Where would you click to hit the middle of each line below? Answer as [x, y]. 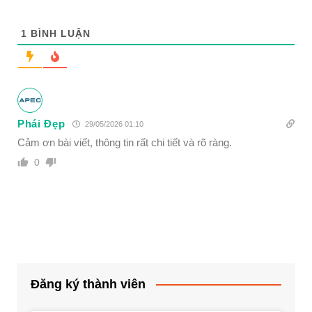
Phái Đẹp [41, 123]
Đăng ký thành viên [88, 284]
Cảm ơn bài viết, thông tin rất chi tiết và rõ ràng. [124, 142]
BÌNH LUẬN [58, 33]
